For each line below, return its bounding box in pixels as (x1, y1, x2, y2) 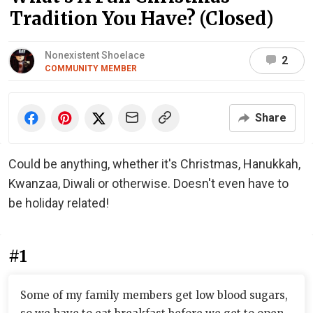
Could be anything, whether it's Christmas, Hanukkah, (8, 156, 300, 171)
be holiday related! (8, 195, 109, 210)
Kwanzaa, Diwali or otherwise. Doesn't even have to (8, 175, 289, 191)
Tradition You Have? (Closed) (10, 6, 274, 30)
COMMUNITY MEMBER (45, 63, 137, 73)
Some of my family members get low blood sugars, (20, 288, 288, 302)
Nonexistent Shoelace (45, 49, 145, 61)
